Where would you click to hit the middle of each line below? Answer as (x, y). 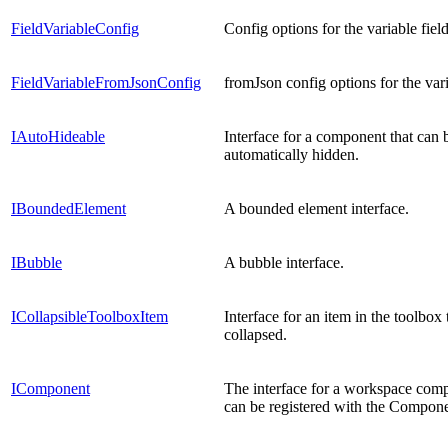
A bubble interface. (284, 262)
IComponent (50, 388)
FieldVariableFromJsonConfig (106, 82)
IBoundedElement (68, 208)
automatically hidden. (291, 154)
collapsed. (255, 334)
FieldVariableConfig (75, 28)
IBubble (36, 262)
